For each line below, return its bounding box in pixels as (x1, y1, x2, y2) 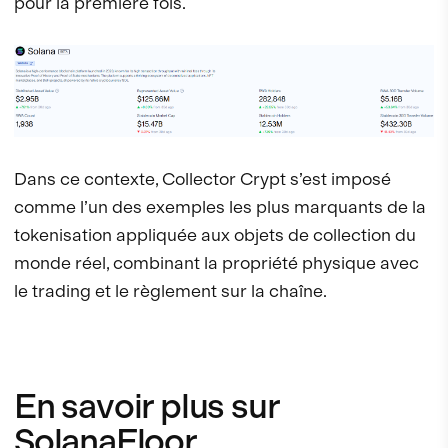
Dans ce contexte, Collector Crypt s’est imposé (14, 167, 391, 189)
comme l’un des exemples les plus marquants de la (14, 195, 426, 217)
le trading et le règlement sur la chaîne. (14, 279, 327, 301)
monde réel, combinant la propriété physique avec (14, 251, 419, 273)
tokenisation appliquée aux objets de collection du (14, 223, 416, 245)
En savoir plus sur (14, 384, 279, 427)
